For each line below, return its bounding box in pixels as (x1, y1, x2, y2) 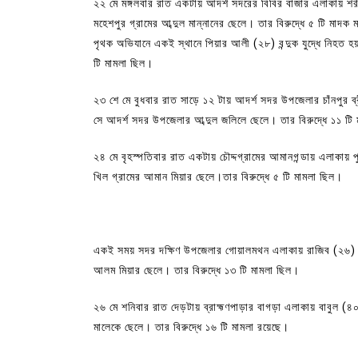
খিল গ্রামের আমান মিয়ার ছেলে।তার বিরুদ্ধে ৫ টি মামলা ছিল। (93, 169, 343, 183)
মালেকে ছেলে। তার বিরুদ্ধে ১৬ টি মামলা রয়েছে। (93, 320, 289, 333)
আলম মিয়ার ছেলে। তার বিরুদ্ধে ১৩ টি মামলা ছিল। (93, 263, 300, 276)
